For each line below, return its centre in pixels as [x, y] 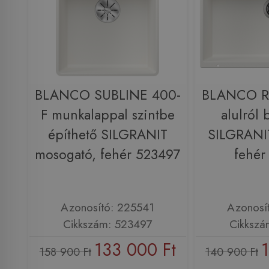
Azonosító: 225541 [107, 207]
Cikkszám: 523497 [107, 224]
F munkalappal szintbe [107, 115]
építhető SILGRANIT [107, 134]
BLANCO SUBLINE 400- [107, 95]
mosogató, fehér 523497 [107, 154]
